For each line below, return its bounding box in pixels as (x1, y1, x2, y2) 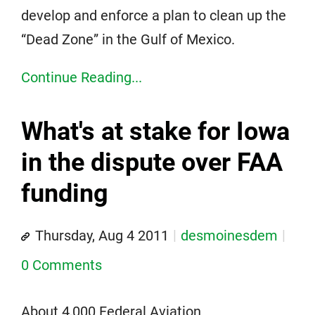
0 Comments (21, 257, 102, 274)
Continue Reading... (21, 69, 142, 86)
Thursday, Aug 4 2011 (35, 227, 169, 244)
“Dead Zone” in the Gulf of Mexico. (21, 31, 235, 48)
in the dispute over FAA (21, 148, 283, 177)
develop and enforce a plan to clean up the (21, 7, 286, 24)
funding (21, 179, 108, 208)
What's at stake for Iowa (21, 117, 290, 146)
